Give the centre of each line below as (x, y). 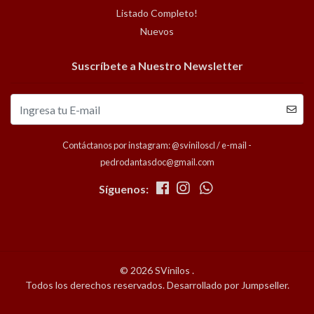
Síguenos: (123, 189)
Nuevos (157, 32)
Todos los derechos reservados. (96, 285)
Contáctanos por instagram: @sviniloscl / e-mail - (157, 145)
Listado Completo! (157, 13)
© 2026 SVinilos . (157, 271)
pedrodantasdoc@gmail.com (157, 162)
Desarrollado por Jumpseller (227, 285)
